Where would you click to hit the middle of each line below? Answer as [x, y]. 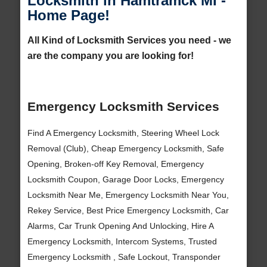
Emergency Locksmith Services [123, 107]
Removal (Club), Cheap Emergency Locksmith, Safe [125, 148]
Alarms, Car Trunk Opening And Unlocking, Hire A [120, 226]
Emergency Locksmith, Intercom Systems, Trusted [122, 241]
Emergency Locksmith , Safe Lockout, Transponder [124, 257]
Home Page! [68, 15]
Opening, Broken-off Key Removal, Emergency [115, 164]
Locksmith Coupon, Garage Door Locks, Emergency [125, 179]
